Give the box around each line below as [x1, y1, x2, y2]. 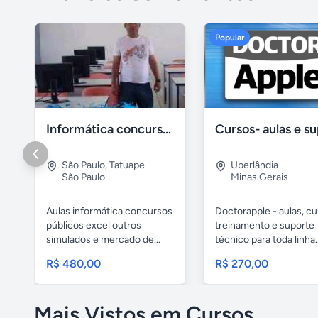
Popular [215, 33, 244, 43]
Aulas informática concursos [46, 205, 172, 218]
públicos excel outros [46, 219, 141, 232]
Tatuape [109, 159, 145, 172]
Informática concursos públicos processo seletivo [163, 121, 171, 138]
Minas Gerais [231, 171, 288, 184]
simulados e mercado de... [46, 234, 160, 246]
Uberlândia [231, 159, 278, 172]
